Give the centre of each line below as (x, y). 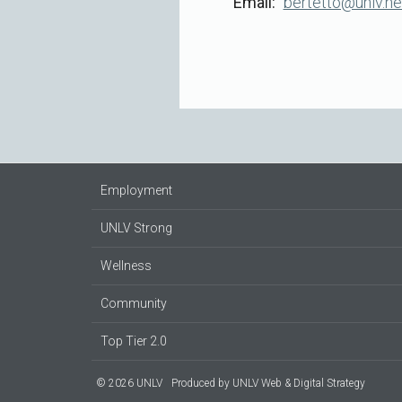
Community (134, 304)
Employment (136, 191)
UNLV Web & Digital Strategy (299, 384)
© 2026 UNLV (129, 384)
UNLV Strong (136, 228)
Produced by (202, 384)
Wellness (126, 266)
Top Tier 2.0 (134, 341)
